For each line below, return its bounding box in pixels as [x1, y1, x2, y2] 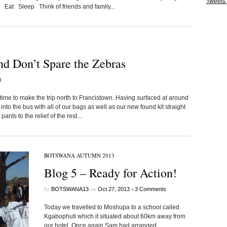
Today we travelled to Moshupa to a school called [44, 204, 179, 211]
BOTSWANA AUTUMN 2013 [44, 152, 115, 159]
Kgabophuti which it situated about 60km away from [44, 213, 185, 220]
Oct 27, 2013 [97, 186, 130, 192]
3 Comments [134, 186, 166, 192]
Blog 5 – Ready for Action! [44, 165, 177, 181]
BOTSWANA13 [51, 186, 89, 192]
